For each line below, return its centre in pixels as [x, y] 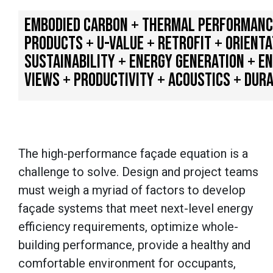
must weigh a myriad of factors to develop [132, 190]
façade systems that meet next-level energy [136, 209]
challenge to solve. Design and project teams [138, 172]
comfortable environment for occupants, [127, 264]
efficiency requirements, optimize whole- [128, 227]
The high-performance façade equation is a [133, 154]
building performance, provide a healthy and [134, 245]
